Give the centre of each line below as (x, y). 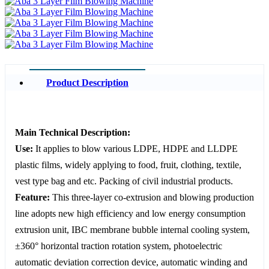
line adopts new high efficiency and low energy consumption (130, 213)
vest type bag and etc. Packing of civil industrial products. (124, 181)
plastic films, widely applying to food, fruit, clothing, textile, (128, 165)
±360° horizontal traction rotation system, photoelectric (119, 246)
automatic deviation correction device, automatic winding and (131, 262)
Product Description (87, 82)
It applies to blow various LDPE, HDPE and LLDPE (135, 148)
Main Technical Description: (73, 132)
